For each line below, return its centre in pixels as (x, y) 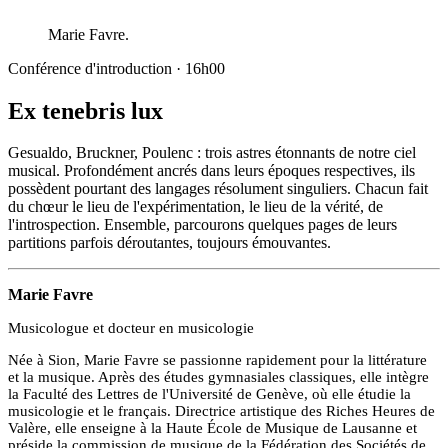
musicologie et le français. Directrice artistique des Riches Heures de (221, 411)
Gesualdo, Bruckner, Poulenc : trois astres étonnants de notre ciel (212, 153)
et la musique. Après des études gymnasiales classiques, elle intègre (218, 377)
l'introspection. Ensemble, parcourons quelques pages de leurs (202, 225)
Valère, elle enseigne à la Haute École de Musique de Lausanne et (212, 428)
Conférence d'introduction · (96, 68)
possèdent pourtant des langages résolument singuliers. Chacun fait (218, 189)
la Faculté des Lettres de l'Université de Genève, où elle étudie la (209, 394)
